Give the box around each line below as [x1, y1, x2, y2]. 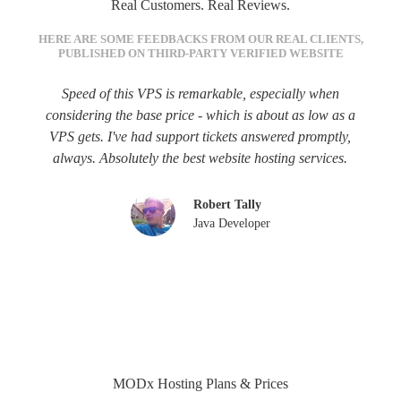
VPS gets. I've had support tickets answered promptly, [49, 128, 352, 144]
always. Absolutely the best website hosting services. [53, 149, 348, 166]
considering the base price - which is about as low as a [45, 107, 355, 123]
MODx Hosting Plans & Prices [113, 375, 288, 391]
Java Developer [192, 216, 270, 230]
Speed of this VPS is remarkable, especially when [61, 85, 339, 101]
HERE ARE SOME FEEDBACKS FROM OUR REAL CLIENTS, [38, 31, 363, 46]
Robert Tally [192, 197, 261, 211]
